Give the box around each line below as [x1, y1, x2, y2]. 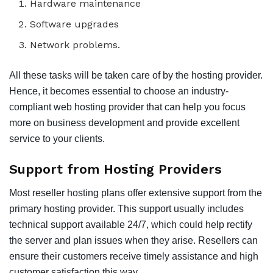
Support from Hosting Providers [9, 161, 222, 177]
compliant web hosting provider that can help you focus [9, 102, 246, 113]
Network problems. [30, 39, 121, 51]
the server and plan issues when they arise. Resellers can [9, 235, 258, 246]
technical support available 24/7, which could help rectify [9, 219, 252, 230]
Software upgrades [30, 18, 119, 30]
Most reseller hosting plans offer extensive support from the [9, 187, 262, 198]
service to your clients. [9, 133, 105, 144]
